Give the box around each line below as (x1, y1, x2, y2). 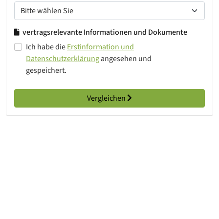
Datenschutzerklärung (26, 53, 99, 65)
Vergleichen (87, 93, 127, 104)
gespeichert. (26, 65, 66, 76)
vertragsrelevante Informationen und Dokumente (21, 27, 187, 38)
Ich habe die (26, 42, 67, 53)
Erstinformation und (67, 42, 134, 53)
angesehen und (99, 53, 152, 65)
